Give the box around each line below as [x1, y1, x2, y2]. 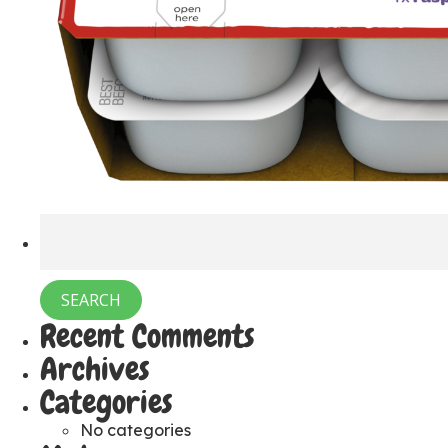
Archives [40, 349, 149, 390]
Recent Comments [40, 316, 254, 357]
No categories [80, 420, 191, 440]
